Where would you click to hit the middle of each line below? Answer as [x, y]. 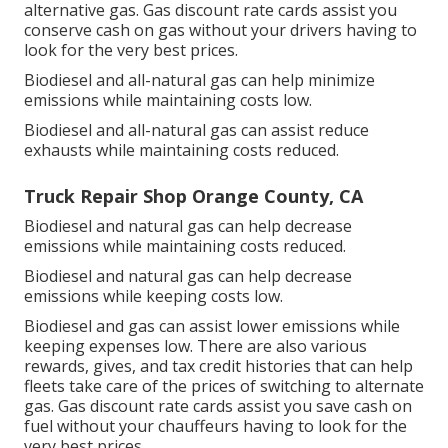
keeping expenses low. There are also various [195, 346]
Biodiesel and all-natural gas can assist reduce [196, 130]
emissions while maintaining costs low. [168, 100]
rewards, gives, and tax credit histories [167, 366]
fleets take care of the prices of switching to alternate [224, 386]
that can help [362, 366]
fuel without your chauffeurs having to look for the [215, 426]
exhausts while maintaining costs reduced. [181, 150]
